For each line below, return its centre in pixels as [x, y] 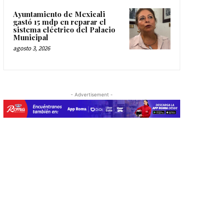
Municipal [31, 38]
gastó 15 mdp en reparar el [59, 22]
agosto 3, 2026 [31, 48]
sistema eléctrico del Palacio [64, 30]
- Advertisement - [92, 95]
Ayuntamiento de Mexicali [59, 14]
